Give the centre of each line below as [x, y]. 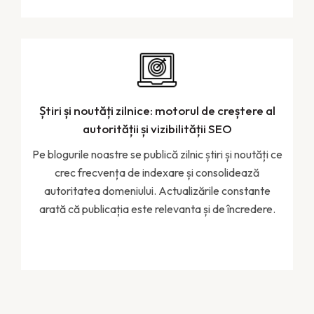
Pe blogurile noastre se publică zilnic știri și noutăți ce [157, 154]
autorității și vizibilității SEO [157, 128]
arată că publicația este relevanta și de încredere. [157, 209]
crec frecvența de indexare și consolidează [157, 172]
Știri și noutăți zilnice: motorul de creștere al [157, 110]
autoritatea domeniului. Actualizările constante [157, 190]
